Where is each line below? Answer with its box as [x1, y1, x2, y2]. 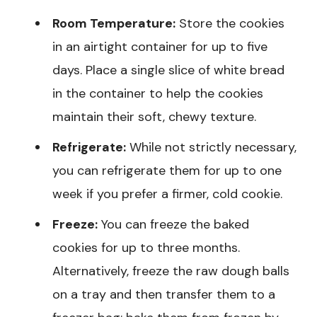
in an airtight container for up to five [52, 38, 267, 56]
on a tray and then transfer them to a [52, 286, 275, 304]
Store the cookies [175, 15, 284, 33]
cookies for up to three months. [52, 239, 240, 257]
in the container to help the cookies [52, 85, 263, 103]
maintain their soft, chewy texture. [52, 108, 256, 126]
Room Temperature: [52, 15, 175, 33]
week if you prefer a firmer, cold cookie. [52, 185, 282, 203]
